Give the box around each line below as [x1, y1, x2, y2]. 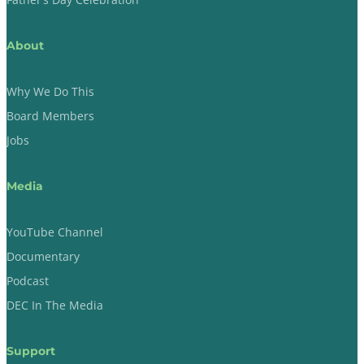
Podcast [6, 272, 49, 288]
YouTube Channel [6, 223, 103, 240]
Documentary [6, 248, 80, 264]
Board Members [6, 108, 94, 124]
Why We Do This [6, 84, 94, 100]
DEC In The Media [6, 297, 103, 313]
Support [6, 343, 55, 358]
